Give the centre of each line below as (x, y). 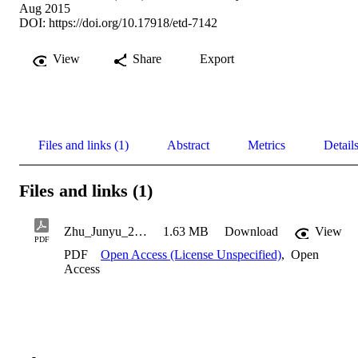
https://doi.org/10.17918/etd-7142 (133, 23)
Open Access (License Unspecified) (191, 255)
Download (251, 232)
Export (217, 59)
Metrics (267, 145)
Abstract (188, 145)
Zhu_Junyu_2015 (141, 232)
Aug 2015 (45, 9)
